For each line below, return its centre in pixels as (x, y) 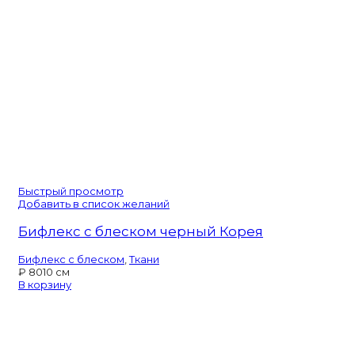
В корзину (45, 284)
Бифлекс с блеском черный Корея (141, 231)
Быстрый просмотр (71, 191)
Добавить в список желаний (94, 203)
